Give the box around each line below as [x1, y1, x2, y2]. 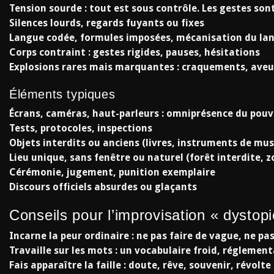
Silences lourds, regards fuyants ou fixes [9, 17, 204, 29]
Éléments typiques [9, 87, 116, 101]
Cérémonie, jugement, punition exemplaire [9, 166, 215, 178]
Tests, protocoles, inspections [9, 122, 152, 134]
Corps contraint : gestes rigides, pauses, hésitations [9, 46, 260, 58]
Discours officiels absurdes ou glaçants [9, 181, 197, 193]
